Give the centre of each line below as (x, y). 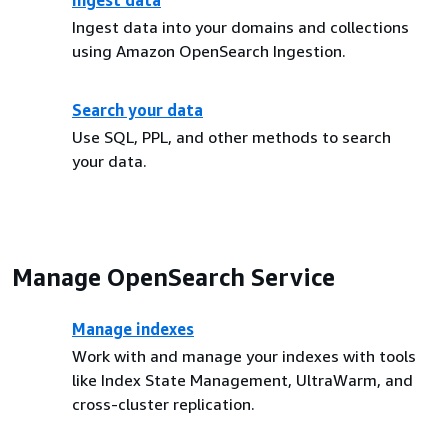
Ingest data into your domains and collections (240, 27)
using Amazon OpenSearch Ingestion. (209, 51)
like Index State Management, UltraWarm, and (242, 380)
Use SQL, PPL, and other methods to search (231, 137)
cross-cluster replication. (163, 404)
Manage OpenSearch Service (173, 277)
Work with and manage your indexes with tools (244, 356)
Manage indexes (133, 329)
